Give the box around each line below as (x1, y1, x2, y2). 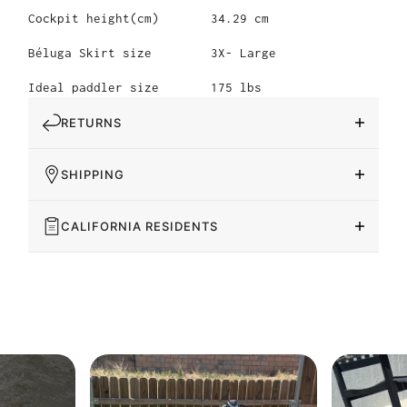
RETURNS (61, 114, 122, 130)
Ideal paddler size (28, 79, 159, 94)
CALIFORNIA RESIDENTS (61, 218, 218, 233)
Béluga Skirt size (28, 45, 152, 60)
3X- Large (211, 45, 276, 60)
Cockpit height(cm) (28, 10, 159, 25)
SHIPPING (61, 166, 124, 182)
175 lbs (211, 79, 262, 94)
